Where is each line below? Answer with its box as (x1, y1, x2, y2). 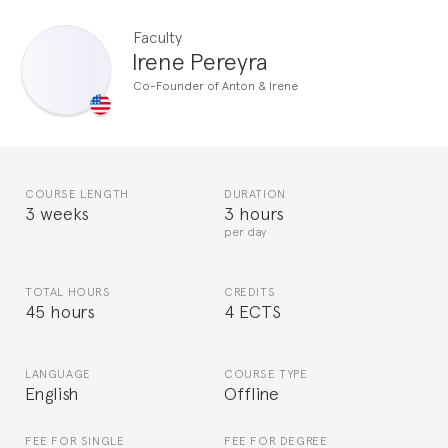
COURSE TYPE (224, 365, 308, 382)
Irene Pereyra (132, 43, 269, 75)
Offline (224, 380, 280, 405)
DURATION (224, 185, 286, 202)
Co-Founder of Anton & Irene (133, 76, 298, 93)
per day (224, 223, 267, 240)
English (25, 380, 80, 405)
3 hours (224, 200, 285, 225)
